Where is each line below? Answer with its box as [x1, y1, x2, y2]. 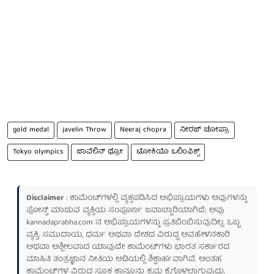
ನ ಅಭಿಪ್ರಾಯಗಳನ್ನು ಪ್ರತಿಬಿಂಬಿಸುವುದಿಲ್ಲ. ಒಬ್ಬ [93, 215, 240, 230]
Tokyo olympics [13, 145, 63, 158]
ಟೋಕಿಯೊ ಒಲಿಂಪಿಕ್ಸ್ [136, 145, 199, 158]
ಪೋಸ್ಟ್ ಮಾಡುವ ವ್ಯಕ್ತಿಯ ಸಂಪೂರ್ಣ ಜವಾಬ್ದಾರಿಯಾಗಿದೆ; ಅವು [26, 203, 224, 218]
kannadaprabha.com [26, 215, 93, 230]
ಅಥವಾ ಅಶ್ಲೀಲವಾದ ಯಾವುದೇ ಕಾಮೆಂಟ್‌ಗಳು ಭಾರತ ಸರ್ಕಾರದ [26, 240, 229, 254]
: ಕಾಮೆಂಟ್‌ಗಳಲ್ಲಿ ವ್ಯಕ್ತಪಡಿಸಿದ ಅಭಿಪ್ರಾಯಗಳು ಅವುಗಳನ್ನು [64, 191, 247, 206]
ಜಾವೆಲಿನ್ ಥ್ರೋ [76, 145, 123, 158]
